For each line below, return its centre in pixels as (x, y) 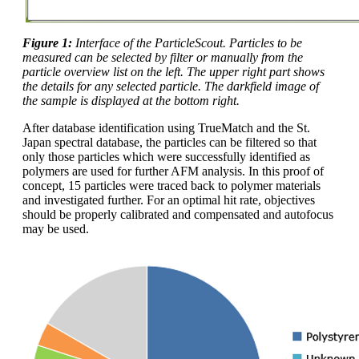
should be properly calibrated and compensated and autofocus (178, 215)
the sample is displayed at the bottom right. (131, 101)
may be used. (56, 229)
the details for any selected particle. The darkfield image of (171, 87)
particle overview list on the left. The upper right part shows (173, 72)
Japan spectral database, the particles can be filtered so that (169, 143)
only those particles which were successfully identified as (166, 157)
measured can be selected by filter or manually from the (163, 58)
